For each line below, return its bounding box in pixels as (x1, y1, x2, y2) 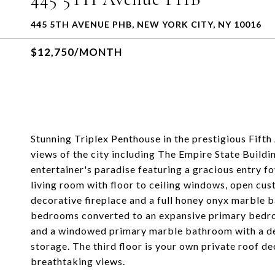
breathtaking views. (31, 255, 125, 267)
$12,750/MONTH (31, 45, 122, 58)
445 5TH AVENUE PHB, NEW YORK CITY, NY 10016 (31, 19, 261, 29)
